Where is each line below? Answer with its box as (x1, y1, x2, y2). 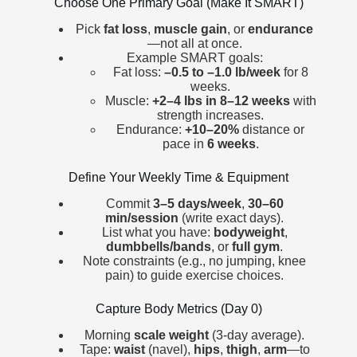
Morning (84, 328, 134, 342)
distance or (239, 123, 304, 137)
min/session (105, 211, 178, 226)
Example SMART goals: (126, 51, 263, 65)
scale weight (134, 328, 209, 342)
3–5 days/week (152, 197, 241, 211)
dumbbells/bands (106, 240, 211, 254)
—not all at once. (147, 37, 242, 51)
